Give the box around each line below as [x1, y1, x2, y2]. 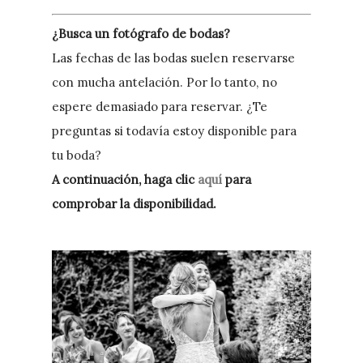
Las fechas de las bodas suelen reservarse [52, 49, 296, 66]
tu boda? [52, 147, 102, 163]
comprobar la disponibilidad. [52, 195, 217, 211]
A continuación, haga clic [52, 171, 199, 187]
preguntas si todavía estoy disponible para [52, 122, 297, 139]
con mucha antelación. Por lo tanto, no [52, 74, 278, 90]
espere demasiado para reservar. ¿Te [52, 98, 268, 114]
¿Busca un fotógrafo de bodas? [52, 25, 231, 41]
